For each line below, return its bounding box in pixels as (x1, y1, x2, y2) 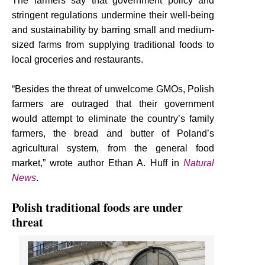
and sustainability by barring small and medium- (12, 24, 215, 35)
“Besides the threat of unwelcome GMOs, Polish (12, 83, 215, 94)
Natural (183, 157, 215, 168)
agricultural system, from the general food (12, 143, 215, 153)
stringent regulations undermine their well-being (12, 9, 215, 20)
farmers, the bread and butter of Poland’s (12, 128, 215, 138)
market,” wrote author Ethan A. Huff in (12, 157, 184, 168)
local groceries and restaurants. (12, 54, 143, 64)
